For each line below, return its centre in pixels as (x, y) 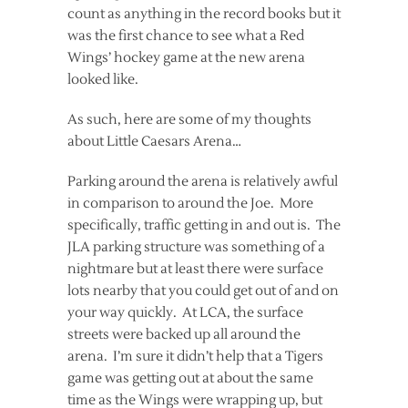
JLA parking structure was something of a (196, 247)
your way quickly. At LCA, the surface (185, 313)
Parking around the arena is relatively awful (203, 182)
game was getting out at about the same (190, 378)
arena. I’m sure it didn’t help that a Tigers (195, 357)
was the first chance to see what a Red (186, 36)
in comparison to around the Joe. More (190, 204)
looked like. (103, 80)
